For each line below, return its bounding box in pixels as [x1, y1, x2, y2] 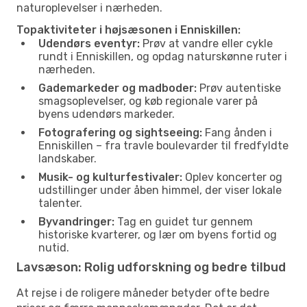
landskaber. [38, 151, 97, 165]
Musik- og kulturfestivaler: [38, 170, 182, 184]
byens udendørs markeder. [38, 107, 175, 121]
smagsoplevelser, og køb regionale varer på [38, 94, 258, 108]
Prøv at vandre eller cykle [140, 36, 273, 50]
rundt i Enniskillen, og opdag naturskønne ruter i [38, 49, 287, 63]
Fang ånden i [202, 125, 272, 139]
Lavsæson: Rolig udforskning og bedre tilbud [16, 259, 286, 275]
